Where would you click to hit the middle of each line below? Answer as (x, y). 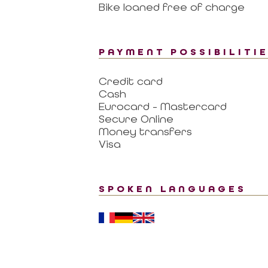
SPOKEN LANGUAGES (173, 189)
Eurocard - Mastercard (162, 106)
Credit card (130, 81)
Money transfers (145, 132)
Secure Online (136, 119)
